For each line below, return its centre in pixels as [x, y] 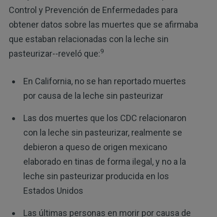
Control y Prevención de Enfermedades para [93, 10]
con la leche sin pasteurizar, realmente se [102, 132]
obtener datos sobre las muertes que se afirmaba [103, 24]
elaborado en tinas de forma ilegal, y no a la [104, 161]
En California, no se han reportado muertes [104, 81]
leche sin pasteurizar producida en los [96, 176]
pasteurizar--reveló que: [54, 53]
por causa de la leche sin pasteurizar [93, 95]
